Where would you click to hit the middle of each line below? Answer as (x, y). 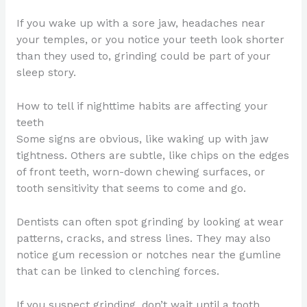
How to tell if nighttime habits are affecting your (142, 107)
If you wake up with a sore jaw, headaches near (140, 24)
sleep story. (46, 73)
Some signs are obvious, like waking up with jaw (142, 139)
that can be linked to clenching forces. (118, 271)
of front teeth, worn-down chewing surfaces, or (140, 172)
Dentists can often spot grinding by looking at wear (150, 222)
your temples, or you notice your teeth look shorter (150, 40)
